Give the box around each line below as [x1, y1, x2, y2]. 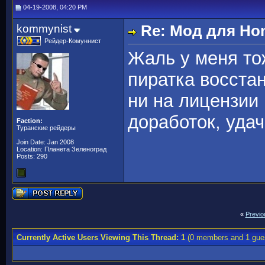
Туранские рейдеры [17, 124, 76, 131]
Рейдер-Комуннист [44, 37, 101, 44]
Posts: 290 [17, 153, 47, 160]
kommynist [17, 22, 72, 35]
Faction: [17, 117, 43, 124]
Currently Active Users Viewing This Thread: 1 [17, 233, 188, 242]
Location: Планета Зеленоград [17, 146, 106, 153]
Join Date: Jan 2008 [17, 138, 74, 146]
